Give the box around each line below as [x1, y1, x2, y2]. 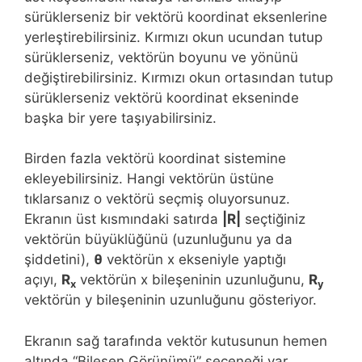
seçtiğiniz [241, 211, 305, 228]
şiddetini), [24, 251, 94, 268]
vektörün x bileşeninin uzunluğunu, [76, 271, 309, 288]
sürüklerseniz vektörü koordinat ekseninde [24, 89, 299, 106]
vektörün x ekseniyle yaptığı [103, 251, 286, 268]
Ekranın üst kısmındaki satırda [24, 211, 222, 228]
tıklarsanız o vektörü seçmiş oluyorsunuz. [24, 191, 290, 208]
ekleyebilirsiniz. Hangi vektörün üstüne [24, 170, 274, 187]
